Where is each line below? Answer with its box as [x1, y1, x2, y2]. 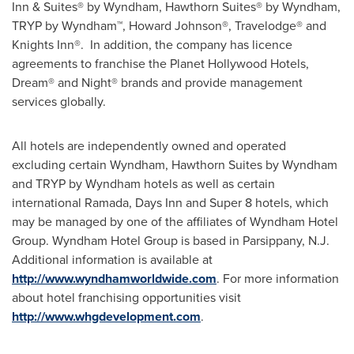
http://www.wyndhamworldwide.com [12, 269, 217, 288]
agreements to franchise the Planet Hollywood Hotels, [12, 55, 309, 73]
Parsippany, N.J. [243, 232, 330, 250]
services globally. [12, 92, 106, 111]
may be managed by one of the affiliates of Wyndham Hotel [12, 213, 338, 231]
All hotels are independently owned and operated [12, 137, 286, 155]
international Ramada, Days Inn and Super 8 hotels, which [12, 194, 329, 212]
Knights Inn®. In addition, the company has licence [12, 36, 292, 54]
